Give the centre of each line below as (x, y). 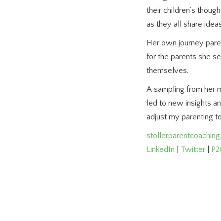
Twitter (193, 149)
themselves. (167, 71)
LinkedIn (161, 149)
